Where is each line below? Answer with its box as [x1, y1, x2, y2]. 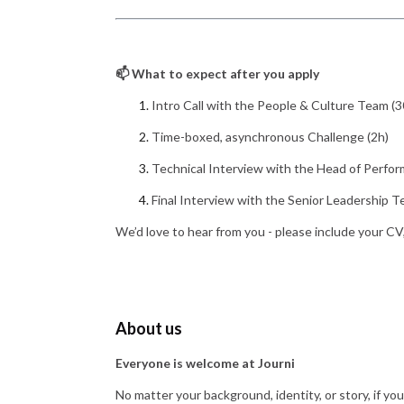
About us [115, 318, 182, 338]
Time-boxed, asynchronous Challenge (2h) [151, 129, 389, 144]
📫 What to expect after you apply [115, 66, 319, 81]
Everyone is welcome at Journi [115, 355, 295, 371]
